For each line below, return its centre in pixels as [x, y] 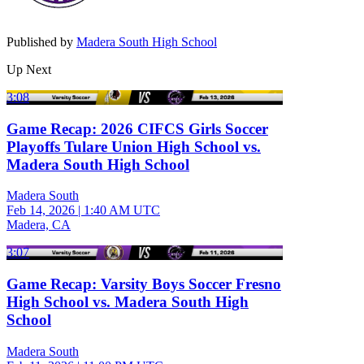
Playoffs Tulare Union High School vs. [134, 146]
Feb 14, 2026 [41, 210]
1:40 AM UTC [122, 210]
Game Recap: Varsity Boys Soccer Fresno [144, 284]
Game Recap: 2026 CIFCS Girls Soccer [137, 128]
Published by [41, 41]
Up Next [29, 69]
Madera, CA [39, 225]
